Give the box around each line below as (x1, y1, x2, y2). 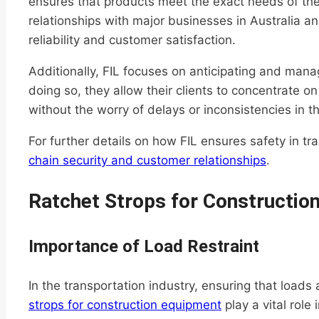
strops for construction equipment (28, 298, 221, 313)
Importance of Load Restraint (28, 236, 259, 257)
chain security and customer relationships (28, 153, 266, 168)
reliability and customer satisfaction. (28, 33, 236, 48)
